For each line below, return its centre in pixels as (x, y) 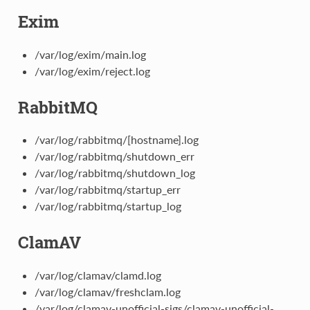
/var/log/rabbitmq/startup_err (107, 190)
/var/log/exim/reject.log (92, 71)
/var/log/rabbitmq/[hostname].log (116, 140)
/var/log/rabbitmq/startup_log (108, 206)
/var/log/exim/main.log (90, 54)
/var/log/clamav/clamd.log (98, 275)
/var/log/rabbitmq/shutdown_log (115, 173)
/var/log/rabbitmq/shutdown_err (114, 156)
